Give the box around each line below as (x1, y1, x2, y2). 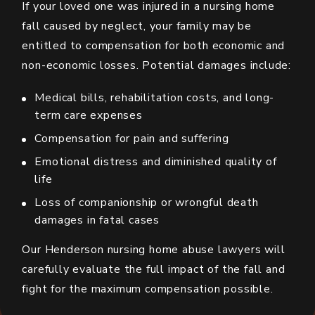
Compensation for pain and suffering (34, 131, 229, 147)
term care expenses (34, 108, 143, 124)
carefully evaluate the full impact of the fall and (22, 262, 285, 278)
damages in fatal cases (34, 212, 160, 229)
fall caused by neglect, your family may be (22, 18, 252, 34)
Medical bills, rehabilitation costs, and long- (34, 90, 275, 106)
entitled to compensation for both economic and (22, 38, 285, 54)
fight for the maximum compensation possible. (22, 281, 274, 297)
